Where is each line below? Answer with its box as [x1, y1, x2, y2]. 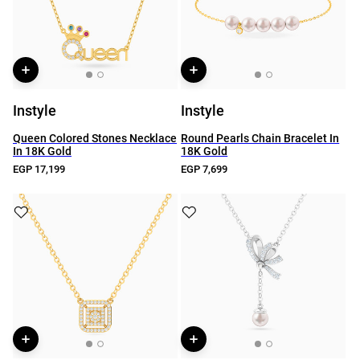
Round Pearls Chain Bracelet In [181, 132, 340, 145]
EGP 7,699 [181, 163, 228, 175]
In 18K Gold [13, 145, 72, 157]
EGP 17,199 [13, 163, 65, 175]
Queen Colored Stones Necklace [13, 132, 177, 145]
